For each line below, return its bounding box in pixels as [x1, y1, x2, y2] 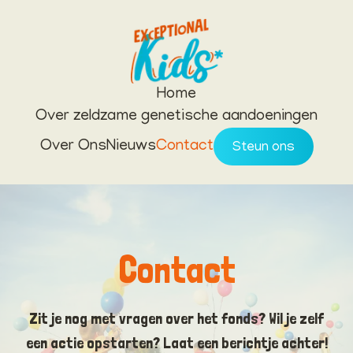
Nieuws [106, 138, 156, 156]
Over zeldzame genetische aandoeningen [35, 108, 318, 126]
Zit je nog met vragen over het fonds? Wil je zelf [29, 309, 324, 329]
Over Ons [39, 138, 106, 156]
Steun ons [232, 140, 295, 157]
